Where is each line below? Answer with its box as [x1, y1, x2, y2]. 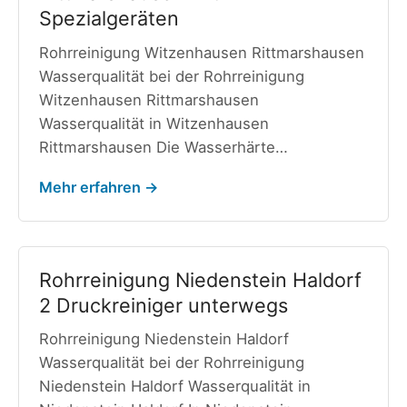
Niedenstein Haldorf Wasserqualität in [38, 377, 311, 396]
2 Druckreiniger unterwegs [38, 293, 288, 317]
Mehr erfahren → [38, 178, 158, 197]
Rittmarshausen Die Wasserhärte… [38, 137, 288, 156]
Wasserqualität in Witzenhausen [38, 114, 269, 133]
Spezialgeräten [38, 5, 179, 30]
